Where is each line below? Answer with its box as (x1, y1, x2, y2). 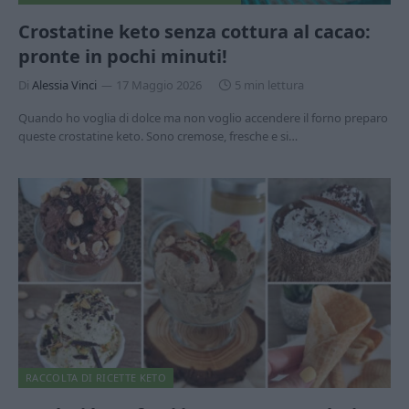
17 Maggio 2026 (116, 77, 202, 93)
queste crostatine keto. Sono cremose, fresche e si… (18, 128, 298, 144)
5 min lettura (235, 77, 304, 93)
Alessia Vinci (32, 77, 97, 93)
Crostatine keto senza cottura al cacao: (18, 19, 371, 44)
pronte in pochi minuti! (18, 44, 227, 68)
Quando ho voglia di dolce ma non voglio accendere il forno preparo (18, 110, 388, 126)
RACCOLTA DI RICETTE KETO (26, 370, 166, 384)
